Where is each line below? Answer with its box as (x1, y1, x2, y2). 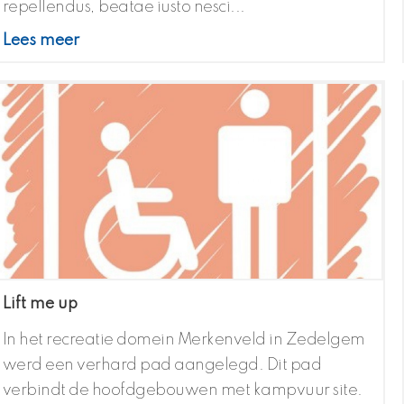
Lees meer (2, 32, 79, 50)
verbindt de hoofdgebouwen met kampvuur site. (2, 382, 363, 399)
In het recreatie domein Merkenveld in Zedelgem (2, 332, 365, 349)
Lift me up (2, 296, 78, 313)
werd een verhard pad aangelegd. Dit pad (2, 357, 322, 374)
